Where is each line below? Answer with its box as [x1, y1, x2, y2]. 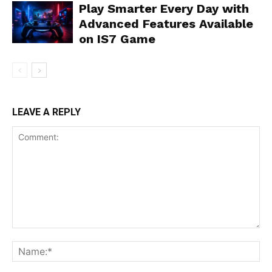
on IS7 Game [79, 31, 155, 46]
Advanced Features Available [79, 16, 253, 31]
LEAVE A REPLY [12, 106, 81, 118]
